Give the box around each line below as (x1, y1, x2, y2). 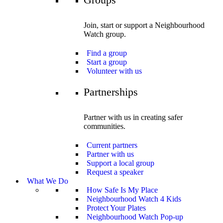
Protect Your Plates (87, 204, 146, 213)
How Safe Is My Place (87, 186, 158, 195)
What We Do (27, 177, 68, 186)
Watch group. (84, 29, 126, 38)
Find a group (87, 48, 127, 57)
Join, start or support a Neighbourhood (84, 20, 205, 29)
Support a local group (87, 159, 154, 168)
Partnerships (84, 85, 138, 98)
